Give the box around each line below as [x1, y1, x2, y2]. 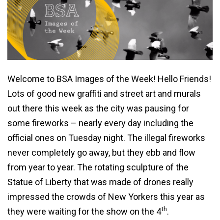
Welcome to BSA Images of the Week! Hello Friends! [7, 73, 211, 84]
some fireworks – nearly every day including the [7, 117, 193, 128]
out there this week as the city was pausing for [7, 103, 189, 113]
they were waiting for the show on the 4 [7, 206, 161, 217]
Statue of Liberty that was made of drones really [7, 176, 193, 187]
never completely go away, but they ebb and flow [7, 147, 195, 158]
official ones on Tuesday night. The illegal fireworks [7, 132, 205, 143]
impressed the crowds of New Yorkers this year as [7, 191, 205, 202]
